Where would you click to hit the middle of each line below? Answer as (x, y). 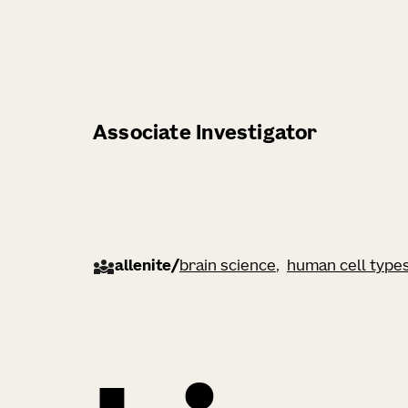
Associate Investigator (205, 134)
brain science (228, 267)
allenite (143, 267)
